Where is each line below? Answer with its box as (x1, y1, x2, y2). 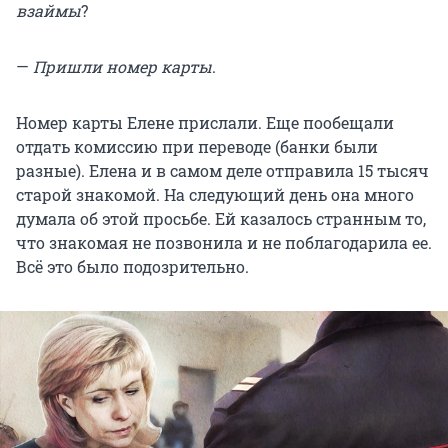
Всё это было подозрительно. (16, 256, 249, 278)
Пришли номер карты (33, 56, 212, 78)
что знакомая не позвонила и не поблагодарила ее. (16, 232, 432, 254)
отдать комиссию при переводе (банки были (16, 136, 378, 158)
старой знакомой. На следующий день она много (16, 184, 414, 206)
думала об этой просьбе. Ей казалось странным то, (16, 208, 426, 230)
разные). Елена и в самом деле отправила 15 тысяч (16, 160, 429, 182)
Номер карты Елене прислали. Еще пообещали (16, 112, 394, 134)
